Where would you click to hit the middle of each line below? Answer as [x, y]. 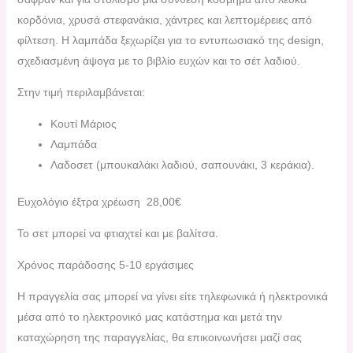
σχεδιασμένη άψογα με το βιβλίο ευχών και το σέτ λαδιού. [158, 61]
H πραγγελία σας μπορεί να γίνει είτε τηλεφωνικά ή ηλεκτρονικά [172, 297]
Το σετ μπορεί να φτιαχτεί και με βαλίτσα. [117, 234]
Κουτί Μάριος [83, 124]
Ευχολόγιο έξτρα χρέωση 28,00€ [99, 202]
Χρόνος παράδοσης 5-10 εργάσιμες [105, 265]
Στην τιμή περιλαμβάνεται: [81, 93]
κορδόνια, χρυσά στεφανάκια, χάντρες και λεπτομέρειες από [164, 20]
